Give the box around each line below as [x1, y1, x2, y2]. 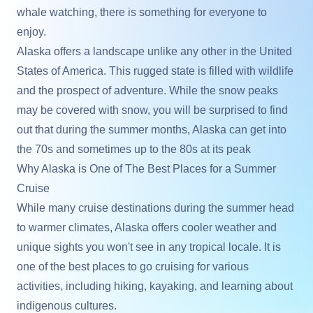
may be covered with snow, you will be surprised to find [17, 103, 288, 116]
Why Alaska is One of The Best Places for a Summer [17, 162, 276, 175]
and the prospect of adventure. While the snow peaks [17, 84, 278, 96]
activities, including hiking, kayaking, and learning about [17, 279, 293, 292]
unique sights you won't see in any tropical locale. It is [17, 240, 281, 253]
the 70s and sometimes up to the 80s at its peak [17, 143, 251, 155]
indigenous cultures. [17, 299, 117, 312]
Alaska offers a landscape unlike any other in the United [17, 45, 292, 57]
